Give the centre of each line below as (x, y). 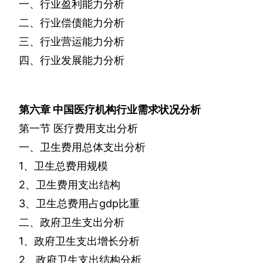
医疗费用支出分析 (96, 129)
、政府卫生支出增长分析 (82, 241)
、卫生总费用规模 (66, 166)
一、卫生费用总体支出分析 (82, 147)
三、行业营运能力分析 (72, 42)
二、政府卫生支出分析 (72, 222)
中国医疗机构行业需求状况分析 (127, 110)
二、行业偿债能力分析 (72, 23)
